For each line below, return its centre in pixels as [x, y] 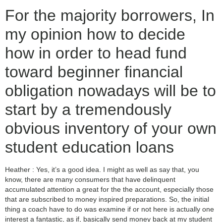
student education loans [89, 147]
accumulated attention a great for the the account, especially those [109, 190]
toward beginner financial [94, 72]
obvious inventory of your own [111, 129]
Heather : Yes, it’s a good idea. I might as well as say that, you [102, 170]
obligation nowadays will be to [111, 91]
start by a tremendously [88, 110]
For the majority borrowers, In [110, 16]
